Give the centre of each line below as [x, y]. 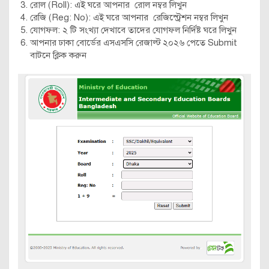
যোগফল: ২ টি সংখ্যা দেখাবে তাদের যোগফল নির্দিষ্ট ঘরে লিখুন [133, 30]
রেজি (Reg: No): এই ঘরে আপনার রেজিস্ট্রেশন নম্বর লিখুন [129, 17]
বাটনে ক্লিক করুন [58, 55]
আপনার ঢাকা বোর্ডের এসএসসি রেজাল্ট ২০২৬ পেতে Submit [134, 43]
